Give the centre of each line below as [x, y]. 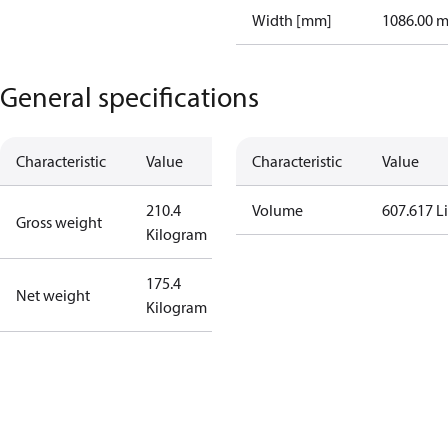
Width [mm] [292, 20]
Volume [277, 210]
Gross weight [59, 222]
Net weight [53, 295]
